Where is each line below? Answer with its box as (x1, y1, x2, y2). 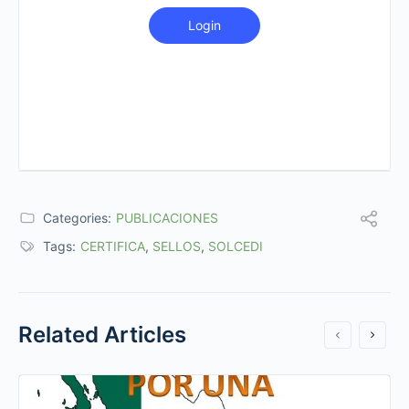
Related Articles (18, 320, 186, 348)
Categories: (43, 209, 111, 225)
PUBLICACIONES (116, 209, 218, 225)
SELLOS (152, 237, 201, 254)
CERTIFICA (80, 237, 145, 254)
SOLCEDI (208, 237, 263, 254)
